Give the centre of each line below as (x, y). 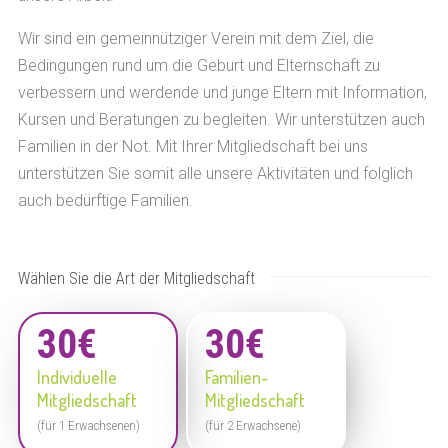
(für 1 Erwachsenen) (88, 425)
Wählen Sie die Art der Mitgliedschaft (136, 278)
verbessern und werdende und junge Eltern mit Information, (222, 92)
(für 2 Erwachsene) (253, 425)
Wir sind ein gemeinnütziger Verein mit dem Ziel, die (195, 38)
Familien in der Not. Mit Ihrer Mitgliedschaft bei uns (192, 146)
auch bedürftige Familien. (105, 200)
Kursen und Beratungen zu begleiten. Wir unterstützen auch (221, 119)
